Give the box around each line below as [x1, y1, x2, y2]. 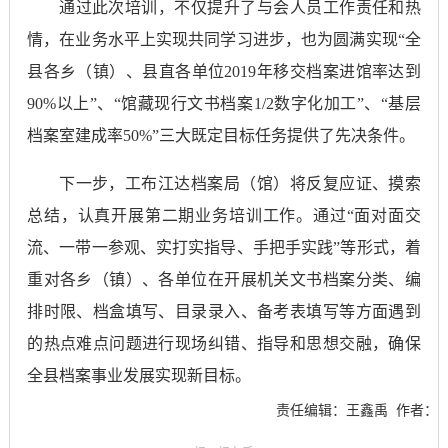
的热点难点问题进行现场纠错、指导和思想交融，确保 [27, 335, 421, 353]
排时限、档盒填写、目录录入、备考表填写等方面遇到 [27, 303, 421, 321]
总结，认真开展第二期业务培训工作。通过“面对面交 [27, 207, 421, 225]
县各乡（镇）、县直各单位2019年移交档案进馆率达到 [27, 63, 421, 81]
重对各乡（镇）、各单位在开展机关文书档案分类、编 [27, 271, 421, 289]
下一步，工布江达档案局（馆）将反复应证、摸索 [59, 175, 421, 193]
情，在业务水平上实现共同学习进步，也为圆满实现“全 [27, 31, 421, 49]
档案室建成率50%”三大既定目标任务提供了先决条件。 [27, 127, 416, 145]
